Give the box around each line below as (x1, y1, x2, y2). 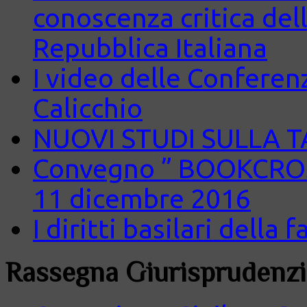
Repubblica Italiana (33, 33, 267, 63)
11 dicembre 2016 (33, 184, 251, 214)
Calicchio (33, 93, 143, 123)
